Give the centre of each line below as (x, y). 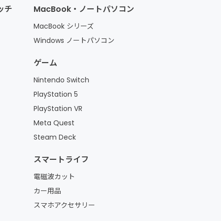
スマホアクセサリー (64, 205)
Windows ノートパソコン (74, 41)
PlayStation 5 (55, 94)
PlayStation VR (58, 109)
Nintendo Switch (61, 80)
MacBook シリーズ (63, 26)
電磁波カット (54, 177)
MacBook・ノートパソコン (84, 9)
